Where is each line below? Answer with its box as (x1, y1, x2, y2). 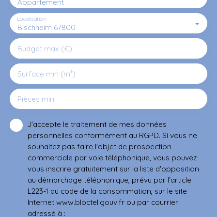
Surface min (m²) (17, 68, 76, 78)
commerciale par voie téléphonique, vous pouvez (28, 152, 197, 162)
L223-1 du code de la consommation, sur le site (28, 186, 187, 196)
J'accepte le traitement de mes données (28, 119, 167, 129)
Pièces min (17, 93, 54, 104)
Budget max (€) (17, 43, 72, 53)
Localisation (17, 15, 46, 22)
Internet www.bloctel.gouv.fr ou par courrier (28, 197, 178, 207)
